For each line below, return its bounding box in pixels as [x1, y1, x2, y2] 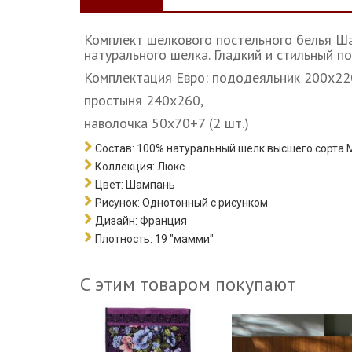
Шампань [123, 178, 175, 192]
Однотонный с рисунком [142, 196, 268, 210]
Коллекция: [95, 160, 155, 174]
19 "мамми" [155, 233, 214, 246]
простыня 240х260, [84, 91, 203, 110]
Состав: [95, 142, 134, 156]
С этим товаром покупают [80, 272, 295, 297]
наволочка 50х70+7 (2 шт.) [84, 114, 249, 133]
